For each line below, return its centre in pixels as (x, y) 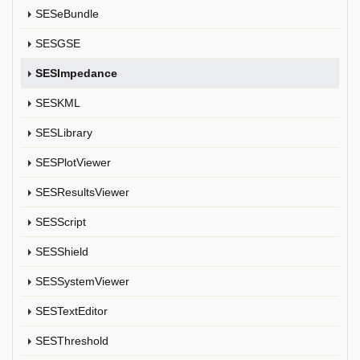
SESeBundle (67, 14)
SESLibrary (64, 133)
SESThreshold (72, 341)
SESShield (62, 252)
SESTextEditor (72, 311)
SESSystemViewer (82, 281)
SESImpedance (76, 73)
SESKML (58, 103)
